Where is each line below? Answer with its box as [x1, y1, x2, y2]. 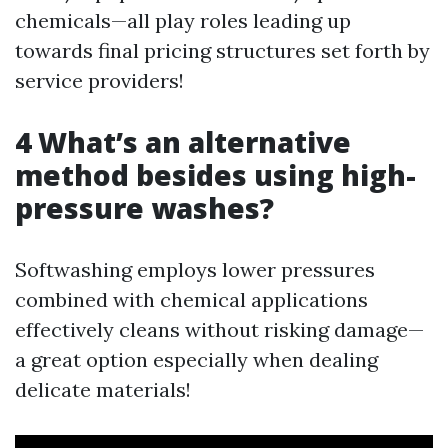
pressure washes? [15, 189, 274, 227]
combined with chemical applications [15, 287, 368, 312]
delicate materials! [15, 377, 191, 402]
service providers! [15, 68, 184, 93]
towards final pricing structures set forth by [15, 38, 430, 63]
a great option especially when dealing [15, 347, 378, 372]
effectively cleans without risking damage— [15, 317, 424, 342]
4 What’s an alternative [15, 123, 351, 161]
